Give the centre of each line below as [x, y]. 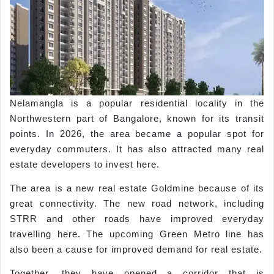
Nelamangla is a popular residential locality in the [137, 103]
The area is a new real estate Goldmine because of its [137, 188]
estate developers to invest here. [85, 164]
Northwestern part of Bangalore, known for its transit [137, 118]
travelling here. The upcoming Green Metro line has [137, 234]
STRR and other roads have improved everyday [137, 219]
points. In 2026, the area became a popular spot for [137, 133]
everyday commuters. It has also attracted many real [137, 149]
